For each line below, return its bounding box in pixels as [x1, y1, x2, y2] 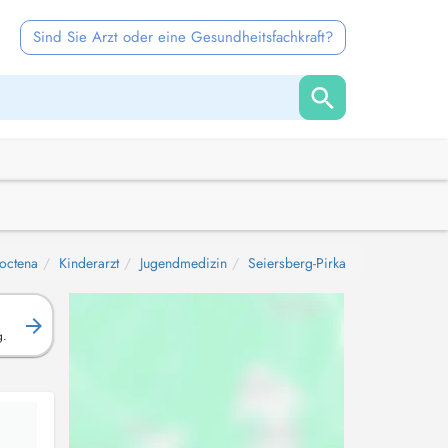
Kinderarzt [59, 253, 119, 273]
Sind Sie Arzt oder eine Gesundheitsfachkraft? [33, 26, 333, 48]
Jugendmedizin [140, 253, 227, 273]
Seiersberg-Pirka [248, 253, 346, 273]
